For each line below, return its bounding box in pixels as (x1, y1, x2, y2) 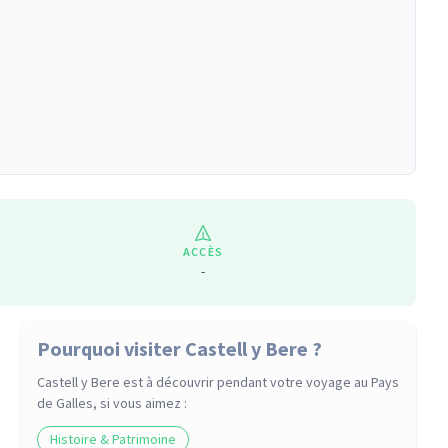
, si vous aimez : (93, 394, 188, 412)
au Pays (354, 373, 400, 391)
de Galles (37, 394, 94, 412)
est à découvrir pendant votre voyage (120, 373, 355, 391)
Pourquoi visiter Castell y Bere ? (37, 336, 323, 361)
